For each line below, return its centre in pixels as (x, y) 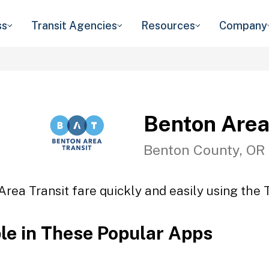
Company (243, 26)
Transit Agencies (74, 26)
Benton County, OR (204, 150)
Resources (168, 26)
